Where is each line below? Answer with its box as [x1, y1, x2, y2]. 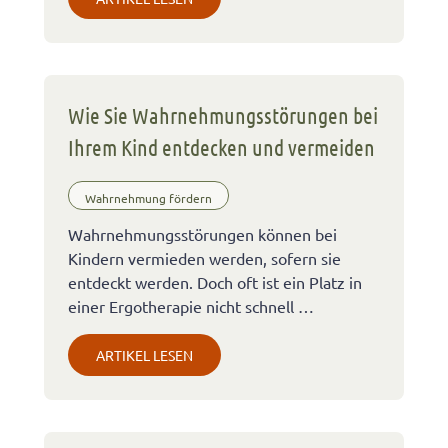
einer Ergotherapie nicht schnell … [68, 296, 314, 317]
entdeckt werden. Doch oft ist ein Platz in [68, 272, 362, 293]
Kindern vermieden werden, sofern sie [68, 248, 341, 269]
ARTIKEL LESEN [96, 346, 193, 365]
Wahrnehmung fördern [85, 189, 212, 206]
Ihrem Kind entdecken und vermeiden [68, 134, 375, 161]
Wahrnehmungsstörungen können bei [68, 224, 337, 245]
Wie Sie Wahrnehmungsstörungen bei [68, 102, 378, 129]
